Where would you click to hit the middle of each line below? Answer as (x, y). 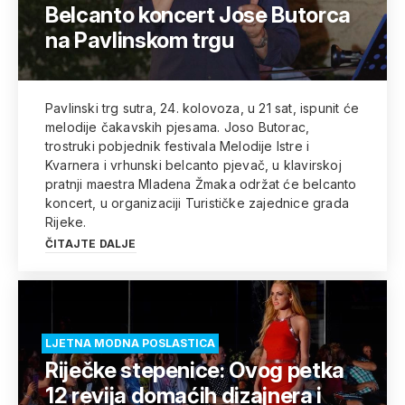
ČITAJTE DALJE (91, 244)
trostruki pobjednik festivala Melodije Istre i (178, 146)
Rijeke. (66, 222)
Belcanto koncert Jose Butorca (198, 15)
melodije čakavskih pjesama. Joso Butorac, (178, 127)
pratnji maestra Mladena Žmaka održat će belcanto (201, 184)
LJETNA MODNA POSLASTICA (130, 343)
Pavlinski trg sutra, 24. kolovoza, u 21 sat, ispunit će (202, 108)
